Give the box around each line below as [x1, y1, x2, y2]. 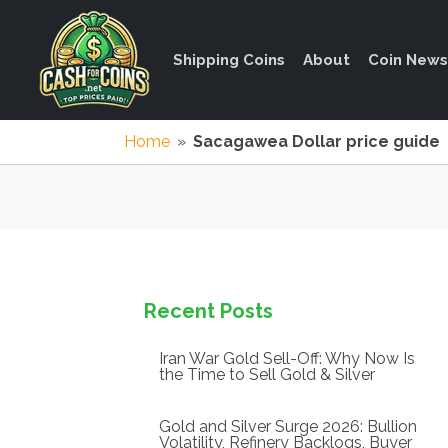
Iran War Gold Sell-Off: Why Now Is [159, 349, 415, 368]
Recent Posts [144, 299, 273, 323]
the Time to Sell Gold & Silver [159, 365, 375, 384]
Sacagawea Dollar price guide [193, 132, 440, 151]
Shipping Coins [173, 51, 285, 69]
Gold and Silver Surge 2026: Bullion [159, 417, 417, 436]
